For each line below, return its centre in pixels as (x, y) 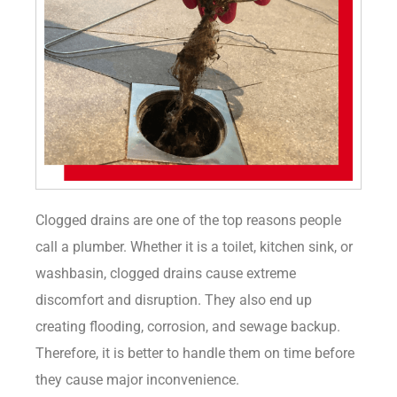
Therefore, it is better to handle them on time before (195, 353)
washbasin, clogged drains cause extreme (166, 273)
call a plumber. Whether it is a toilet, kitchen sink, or (194, 246)
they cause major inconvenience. (139, 379)
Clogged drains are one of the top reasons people (188, 220)
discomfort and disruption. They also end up (174, 300)
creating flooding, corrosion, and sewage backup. (188, 326)
